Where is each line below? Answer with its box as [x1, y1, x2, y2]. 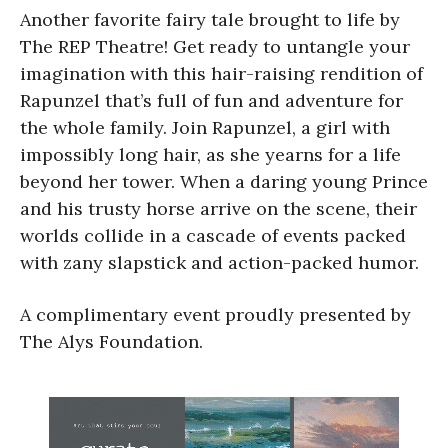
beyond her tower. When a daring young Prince [20, 169, 428, 193]
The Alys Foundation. [20, 329, 203, 353]
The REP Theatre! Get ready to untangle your [20, 34, 410, 58]
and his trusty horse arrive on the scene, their [20, 196, 417, 220]
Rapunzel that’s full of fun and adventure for [20, 88, 403, 112]
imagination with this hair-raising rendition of [20, 61, 423, 85]
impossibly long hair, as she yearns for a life [20, 142, 401, 166]
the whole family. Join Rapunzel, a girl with [20, 115, 390, 139]
